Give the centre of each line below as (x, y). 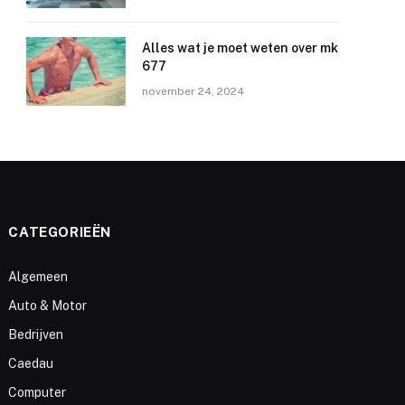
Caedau (31, 363)
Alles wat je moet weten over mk (240, 48)
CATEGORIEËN (60, 232)
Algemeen (38, 277)
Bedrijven (36, 334)
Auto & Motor (48, 306)
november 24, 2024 (193, 91)
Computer (38, 392)
